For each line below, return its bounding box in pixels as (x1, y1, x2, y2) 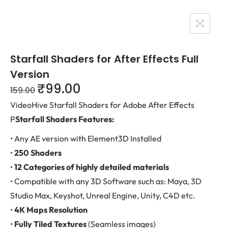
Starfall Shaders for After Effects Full (10, 52, 198, 66)
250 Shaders (14, 148, 62, 158)
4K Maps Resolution (14, 205, 88, 215)
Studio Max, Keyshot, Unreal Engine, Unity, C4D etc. (10, 190, 195, 201)
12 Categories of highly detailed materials (14, 162, 169, 172)
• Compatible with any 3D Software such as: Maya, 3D (10, 176, 202, 186)
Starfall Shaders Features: (15, 114, 115, 124)
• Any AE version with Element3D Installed (10, 133, 161, 144)
